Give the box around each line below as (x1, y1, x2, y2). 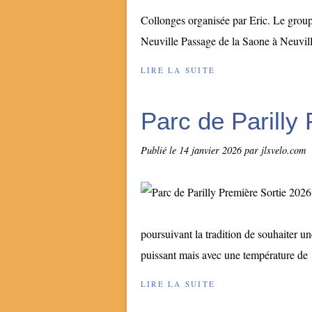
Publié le (141, 143, 179, 157)
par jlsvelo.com (244, 143, 306, 157)
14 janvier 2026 (179, 143, 244, 157)
